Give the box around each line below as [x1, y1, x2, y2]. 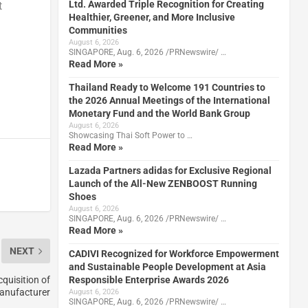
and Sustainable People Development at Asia [68, 261, 266, 272]
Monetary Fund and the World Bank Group [68, 107, 250, 119]
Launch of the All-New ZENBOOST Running [68, 177, 257, 189]
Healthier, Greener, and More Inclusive [68, 11, 235, 23]
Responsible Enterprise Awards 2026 [68, 274, 229, 285]
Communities [68, 24, 127, 36]
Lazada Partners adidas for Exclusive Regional [68, 164, 272, 176]
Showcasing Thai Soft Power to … [68, 130, 192, 140]
